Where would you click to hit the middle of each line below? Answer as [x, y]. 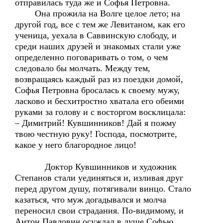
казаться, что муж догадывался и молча [91, 200]
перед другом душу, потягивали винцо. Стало [103, 189]
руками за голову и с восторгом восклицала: [100, 112]
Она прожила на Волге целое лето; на [98, 13]
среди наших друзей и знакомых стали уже [98, 46]
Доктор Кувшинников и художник [96, 167]
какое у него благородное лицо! [76, 145]
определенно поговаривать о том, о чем [91, 57]
